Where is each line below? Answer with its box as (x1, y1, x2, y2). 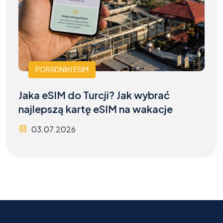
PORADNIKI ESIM (35, 65, 89, 74)
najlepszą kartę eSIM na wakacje (18, 102, 173, 115)
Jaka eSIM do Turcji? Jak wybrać (18, 88, 170, 101)
